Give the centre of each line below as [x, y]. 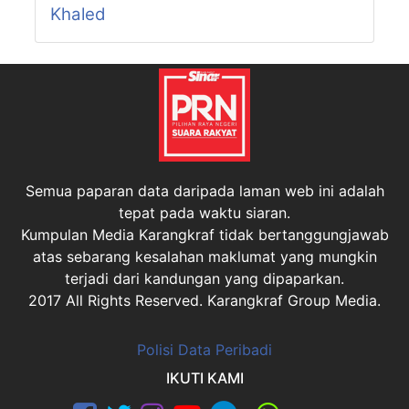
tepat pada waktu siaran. [204, 213]
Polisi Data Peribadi [204, 350]
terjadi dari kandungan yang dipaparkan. [204, 279]
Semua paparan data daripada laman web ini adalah [204, 191]
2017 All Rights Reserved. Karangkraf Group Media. [204, 301]
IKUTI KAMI [204, 378]
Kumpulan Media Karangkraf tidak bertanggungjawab [204, 235]
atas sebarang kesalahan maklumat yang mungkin [204, 257]
